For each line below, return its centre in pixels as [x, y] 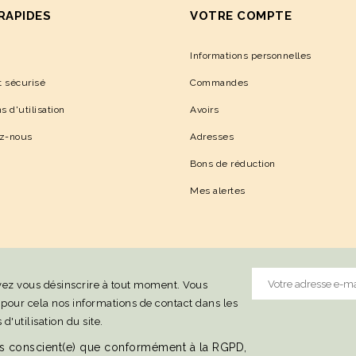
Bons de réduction [233, 164]
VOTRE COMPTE [241, 16]
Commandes [219, 83]
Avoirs [204, 110]
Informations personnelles [251, 56]
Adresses [212, 137]
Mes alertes [218, 191]
